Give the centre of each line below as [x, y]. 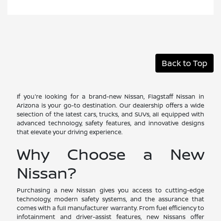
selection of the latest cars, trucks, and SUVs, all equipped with [110, 114]
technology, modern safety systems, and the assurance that [110, 199]
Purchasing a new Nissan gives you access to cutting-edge [110, 190]
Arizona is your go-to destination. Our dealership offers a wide [110, 105]
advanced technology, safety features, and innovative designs [110, 123]
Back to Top [184, 63]
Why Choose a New [110, 154]
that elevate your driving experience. [70, 132]
